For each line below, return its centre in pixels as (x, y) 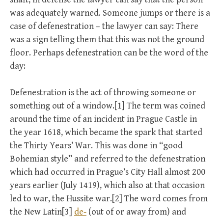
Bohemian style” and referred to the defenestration (108, 159)
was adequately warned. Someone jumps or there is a (110, 13)
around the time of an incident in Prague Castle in (103, 119)
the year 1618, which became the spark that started (106, 132)
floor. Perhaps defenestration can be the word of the (109, 53)
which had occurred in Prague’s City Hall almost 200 (108, 172)
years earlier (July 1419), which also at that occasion (107, 185)
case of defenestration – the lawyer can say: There (104, 26)
